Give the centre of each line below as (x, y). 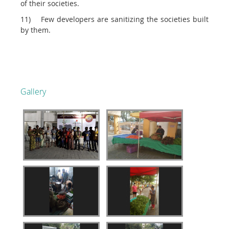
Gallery (33, 92)
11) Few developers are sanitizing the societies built (114, 19)
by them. (36, 30)
